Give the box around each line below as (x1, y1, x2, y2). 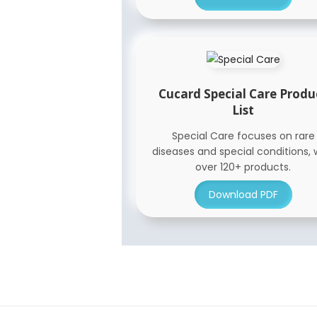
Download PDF (208, 188, 278, 202)
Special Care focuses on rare (171, 129, 315, 143)
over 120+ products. (195, 160, 292, 174)
